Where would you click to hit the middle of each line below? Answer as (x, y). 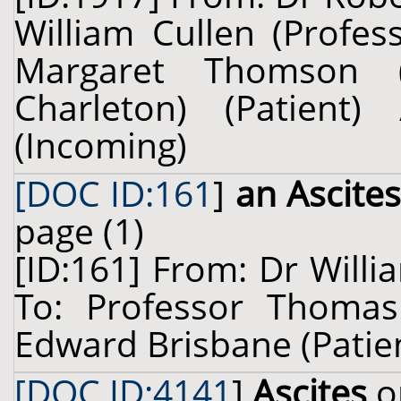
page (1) (79, 231)
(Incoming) (101, 145)
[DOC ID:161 (114, 193)
